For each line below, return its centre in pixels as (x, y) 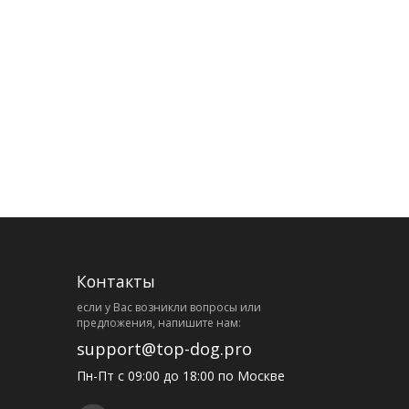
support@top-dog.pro (164, 348)
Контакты (115, 281)
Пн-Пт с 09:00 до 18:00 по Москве (180, 376)
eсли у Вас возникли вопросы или (168, 307)
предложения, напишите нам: (158, 323)
